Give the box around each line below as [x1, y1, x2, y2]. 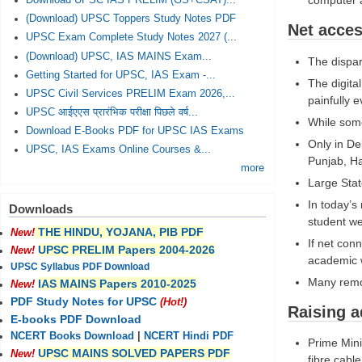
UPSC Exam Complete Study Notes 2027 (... [25, 32, 237, 44]
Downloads [9, 202, 73, 217]
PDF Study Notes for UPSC [11, 295, 157, 309]
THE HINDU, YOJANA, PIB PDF [38, 225, 204, 239]
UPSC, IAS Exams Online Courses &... [25, 144, 211, 156]
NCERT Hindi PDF [144, 330, 234, 343]
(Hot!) [160, 297, 187, 309]
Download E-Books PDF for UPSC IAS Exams [25, 125, 244, 137]
